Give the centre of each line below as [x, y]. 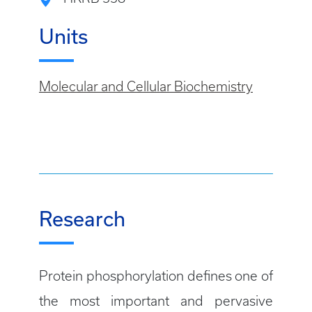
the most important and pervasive [156, 302]
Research [82, 219]
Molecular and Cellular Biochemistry [146, 87]
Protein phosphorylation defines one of [156, 276]
